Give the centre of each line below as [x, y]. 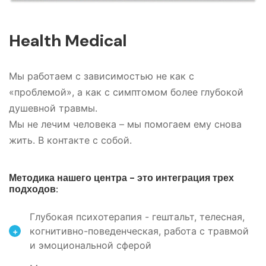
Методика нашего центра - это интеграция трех [121, 178]
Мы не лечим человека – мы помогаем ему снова [125, 124]
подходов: [34, 189]
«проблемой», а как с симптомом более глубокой [126, 92]
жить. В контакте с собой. [70, 140]
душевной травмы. [53, 108]
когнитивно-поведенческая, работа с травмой [139, 231]
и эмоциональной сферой [91, 246]
